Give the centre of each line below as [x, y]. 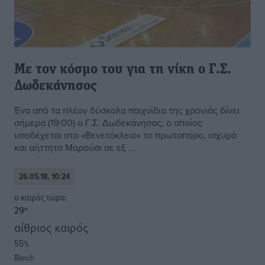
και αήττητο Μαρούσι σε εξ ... [75, 148]
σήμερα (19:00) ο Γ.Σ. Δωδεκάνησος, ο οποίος [108, 123]
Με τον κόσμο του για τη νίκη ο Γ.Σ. [123, 70]
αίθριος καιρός [51, 227]
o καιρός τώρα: [43, 197]
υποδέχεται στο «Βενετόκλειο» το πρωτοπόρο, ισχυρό [125, 135]
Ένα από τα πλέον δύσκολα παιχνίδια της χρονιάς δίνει [127, 110]
